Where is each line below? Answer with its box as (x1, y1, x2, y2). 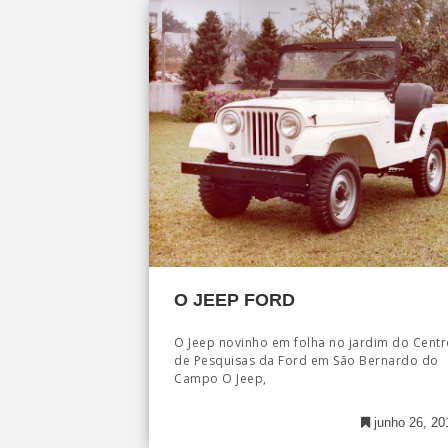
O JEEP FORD (174, 289, 295, 310)
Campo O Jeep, (174, 369, 267, 387)
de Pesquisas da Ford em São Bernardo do (174, 351, 439, 369)
